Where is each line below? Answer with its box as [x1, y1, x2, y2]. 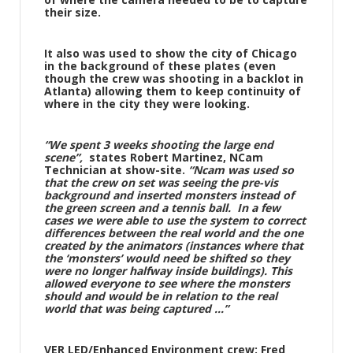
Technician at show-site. [44, 162, 188, 177]
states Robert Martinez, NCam [89, 150, 263, 165]
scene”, [44, 150, 89, 165]
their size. [44, 5, 101, 20]
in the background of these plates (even [44, 58, 276, 73]
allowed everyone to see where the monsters [44, 276, 290, 291]
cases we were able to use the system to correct [44, 213, 306, 228]
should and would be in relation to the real [44, 288, 277, 303]
